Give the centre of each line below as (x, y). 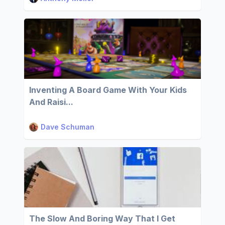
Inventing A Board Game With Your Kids (108, 90)
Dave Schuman (68, 127)
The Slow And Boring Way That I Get (102, 218)
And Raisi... (51, 102)
